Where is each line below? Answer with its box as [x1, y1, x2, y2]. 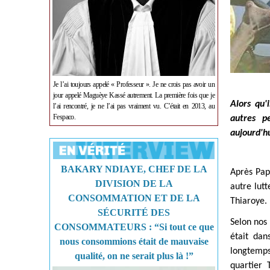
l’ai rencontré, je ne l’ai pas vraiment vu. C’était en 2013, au [53, 102, 215, 110]
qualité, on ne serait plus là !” [74, 251, 193, 261]
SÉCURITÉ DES [98, 207, 170, 218]
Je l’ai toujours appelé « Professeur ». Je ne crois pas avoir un [53, 80, 215, 89]
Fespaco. [53, 113, 76, 121]
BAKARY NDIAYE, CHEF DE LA [60, 164, 207, 174]
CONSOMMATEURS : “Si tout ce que [54, 222, 214, 232]
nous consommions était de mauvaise [59, 236, 209, 246]
